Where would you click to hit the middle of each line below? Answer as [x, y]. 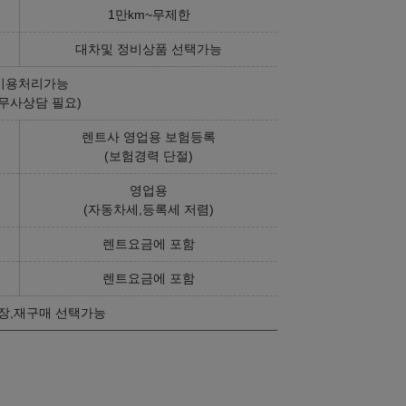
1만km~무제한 [149, 14]
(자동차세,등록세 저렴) [149, 209]
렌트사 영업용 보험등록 [149, 136]
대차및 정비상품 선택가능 [149, 48]
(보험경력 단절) [149, 155]
